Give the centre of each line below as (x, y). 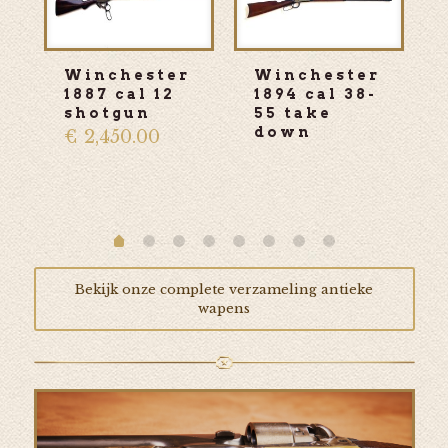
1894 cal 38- (315, 93)
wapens (224, 308)
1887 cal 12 (119, 93)
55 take (292, 112)
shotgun (107, 112)
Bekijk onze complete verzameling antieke (224, 289)
